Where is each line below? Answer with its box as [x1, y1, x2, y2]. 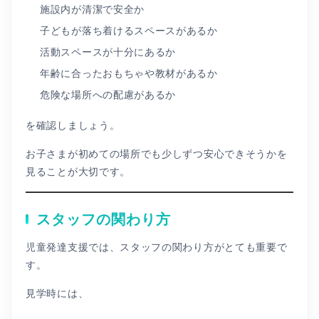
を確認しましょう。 [26, 119, 120, 131]
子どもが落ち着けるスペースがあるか [40, 24, 218, 36]
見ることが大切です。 [26, 165, 130, 177]
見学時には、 [26, 287, 89, 299]
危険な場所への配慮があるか [40, 88, 177, 100]
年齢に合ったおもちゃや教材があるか [40, 67, 218, 79]
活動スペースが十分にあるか [40, 46, 177, 58]
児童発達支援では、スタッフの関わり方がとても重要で [26, 241, 288, 253]
